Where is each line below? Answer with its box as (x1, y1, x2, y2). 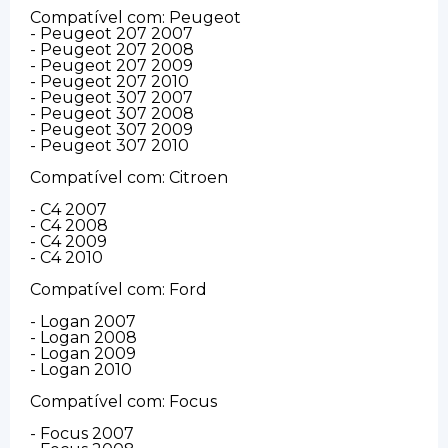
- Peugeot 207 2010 (30, 71, 189, 91)
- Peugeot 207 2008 (30, 39, 194, 59)
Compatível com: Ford (30, 279, 207, 299)
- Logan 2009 (30, 343, 136, 363)
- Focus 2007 (30, 423, 134, 443)
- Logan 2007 (30, 311, 136, 331)
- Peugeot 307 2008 (30, 103, 194, 123)
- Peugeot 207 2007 (30, 23, 193, 43)
